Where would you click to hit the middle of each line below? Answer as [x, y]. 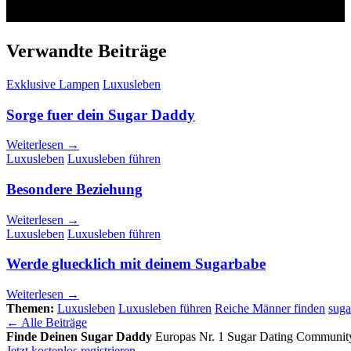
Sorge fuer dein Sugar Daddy [101, 114]
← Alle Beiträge [47, 323]
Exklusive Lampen [53, 84]
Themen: [30, 309]
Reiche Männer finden [270, 309]
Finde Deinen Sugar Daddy [79, 337]
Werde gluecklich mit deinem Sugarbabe [136, 264]
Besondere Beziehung [74, 190]
